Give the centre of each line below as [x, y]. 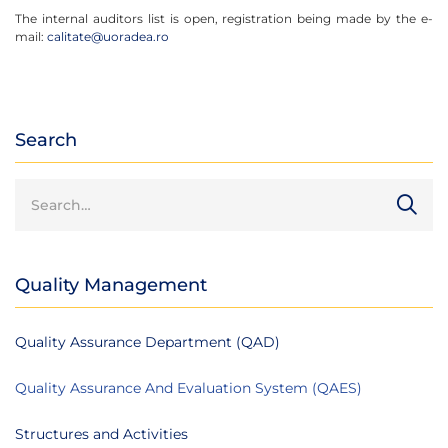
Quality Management [111, 284]
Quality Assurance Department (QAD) [147, 341]
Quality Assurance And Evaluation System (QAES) [188, 387]
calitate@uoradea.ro [108, 36]
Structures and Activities [101, 433]
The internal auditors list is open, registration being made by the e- [224, 18]
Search [46, 139]
